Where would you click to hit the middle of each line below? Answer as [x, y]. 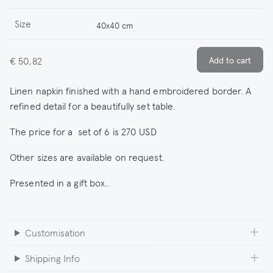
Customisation [55, 232]
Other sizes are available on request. [87, 156]
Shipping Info [52, 257]
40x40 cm [115, 25]
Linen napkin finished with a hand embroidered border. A [131, 90]
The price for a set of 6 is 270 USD [83, 131]
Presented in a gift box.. [60, 182]
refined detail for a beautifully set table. [93, 105]
